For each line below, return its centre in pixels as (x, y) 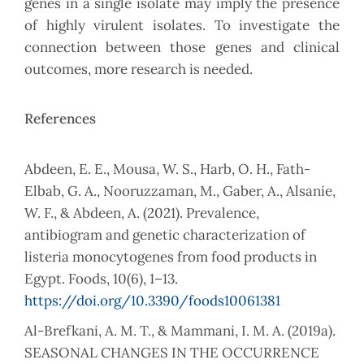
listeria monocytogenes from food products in (171, 257)
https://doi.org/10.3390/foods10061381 (152, 301)
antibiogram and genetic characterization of (165, 235)
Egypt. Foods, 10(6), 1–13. (101, 279)
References (60, 119)
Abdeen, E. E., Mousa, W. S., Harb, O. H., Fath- (167, 169)
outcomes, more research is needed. (139, 69)
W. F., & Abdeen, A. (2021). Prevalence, (142, 213)
